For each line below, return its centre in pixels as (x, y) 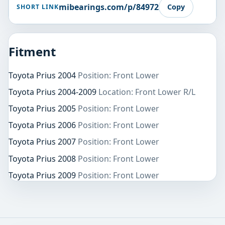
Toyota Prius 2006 (43, 125)
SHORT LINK (38, 7)
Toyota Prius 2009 (43, 175)
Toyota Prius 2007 (43, 142)
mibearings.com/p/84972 (108, 7)
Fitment (32, 51)
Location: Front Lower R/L (147, 92)
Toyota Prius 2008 (43, 158)
